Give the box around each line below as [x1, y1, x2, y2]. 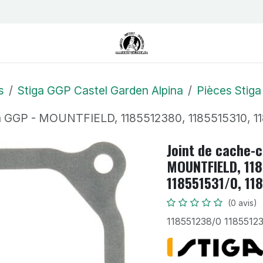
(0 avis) [228, 197, 257, 208]
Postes [86, 6, 113, 17]
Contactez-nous [15, 6, 77, 17]
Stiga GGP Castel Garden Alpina [18, 83, 183, 97]
